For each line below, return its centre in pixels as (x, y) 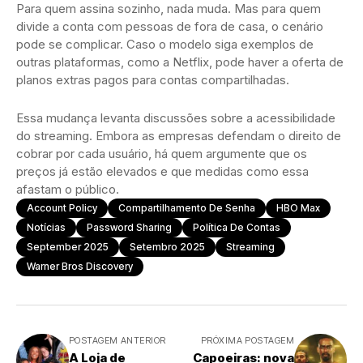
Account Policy (62, 207)
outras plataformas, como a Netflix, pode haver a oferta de (180, 62)
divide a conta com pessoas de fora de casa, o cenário (170, 26)
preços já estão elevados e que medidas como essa (162, 171)
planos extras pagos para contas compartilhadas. (153, 79)
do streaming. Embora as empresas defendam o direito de (179, 135)
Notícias (46, 227)
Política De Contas (237, 227)
